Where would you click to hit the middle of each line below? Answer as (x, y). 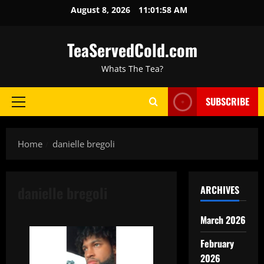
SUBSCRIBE (227, 101)
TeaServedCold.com (132, 50)
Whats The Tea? (132, 69)
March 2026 (223, 220)
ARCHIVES (220, 190)
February (217, 243)
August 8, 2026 (102, 10)
